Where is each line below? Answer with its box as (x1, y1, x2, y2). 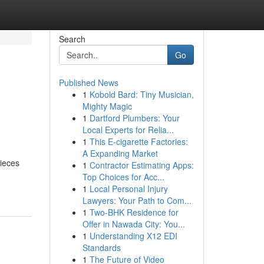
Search (58, 33, 85, 45)
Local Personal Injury (89, 183, 168, 194)
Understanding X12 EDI (89, 230, 177, 242)
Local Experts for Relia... (82, 124, 174, 136)
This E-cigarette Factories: (89, 136, 188, 147)
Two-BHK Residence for (89, 206, 179, 218)
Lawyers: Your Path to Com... (82, 194, 192, 206)
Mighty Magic (82, 100, 132, 112)
